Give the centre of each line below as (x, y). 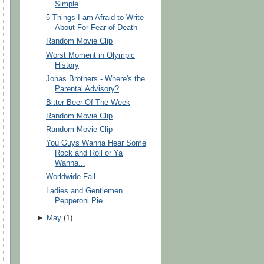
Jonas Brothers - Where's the (96, 79)
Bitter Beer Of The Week (88, 102)
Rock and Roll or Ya (89, 154)
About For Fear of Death (96, 28)
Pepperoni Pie (79, 201)
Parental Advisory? (87, 89)
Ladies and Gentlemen (85, 191)
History (67, 65)
